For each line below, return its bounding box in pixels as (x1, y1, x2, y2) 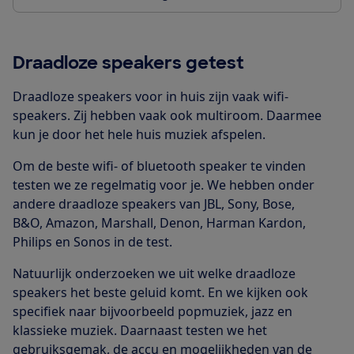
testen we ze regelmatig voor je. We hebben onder (13, 175, 314, 194)
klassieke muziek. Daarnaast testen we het (13, 321, 267, 339)
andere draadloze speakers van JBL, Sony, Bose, (13, 194, 295, 213)
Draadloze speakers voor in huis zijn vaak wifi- (13, 87, 288, 105)
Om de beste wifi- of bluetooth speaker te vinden (13, 156, 306, 175)
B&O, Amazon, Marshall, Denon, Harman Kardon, (13, 213, 306, 232)
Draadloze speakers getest (13, 51, 244, 74)
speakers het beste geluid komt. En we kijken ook (13, 283, 308, 301)
